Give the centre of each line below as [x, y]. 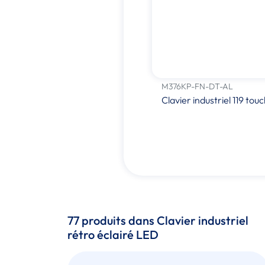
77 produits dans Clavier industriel [158, 220]
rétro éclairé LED [113, 234]
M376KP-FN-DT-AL [197, 86]
